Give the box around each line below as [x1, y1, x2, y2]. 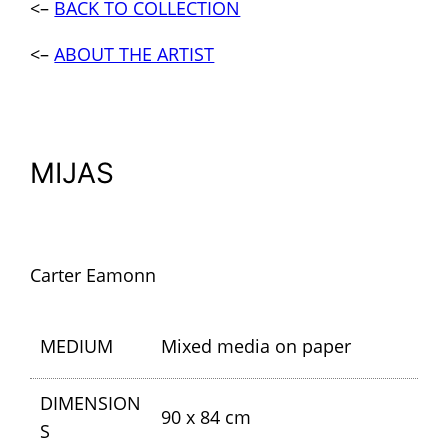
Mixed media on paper [160, 333, 351, 358]
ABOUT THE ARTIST [54, 42, 215, 67]
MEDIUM [40, 333, 114, 358]
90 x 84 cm [160, 404, 251, 429]
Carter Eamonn [30, 262, 157, 287]
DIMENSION [40, 390, 142, 415]
